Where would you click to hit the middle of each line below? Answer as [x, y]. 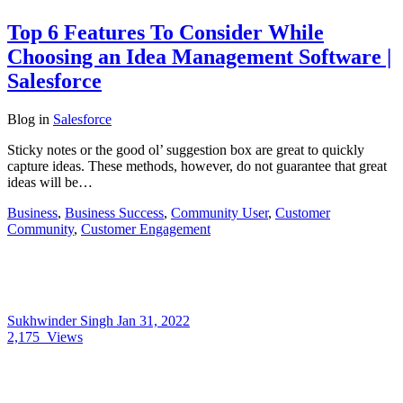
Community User [219, 212]
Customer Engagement [146, 228]
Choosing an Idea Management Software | [199, 56]
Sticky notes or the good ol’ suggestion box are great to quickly [186, 149]
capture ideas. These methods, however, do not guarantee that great [197, 166]
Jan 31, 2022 [153, 320]
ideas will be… [50, 182]
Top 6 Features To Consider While [166, 32]
